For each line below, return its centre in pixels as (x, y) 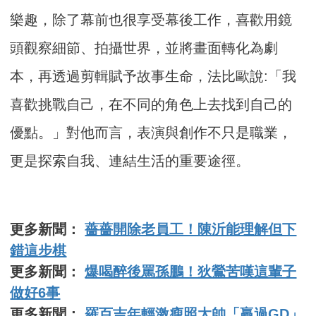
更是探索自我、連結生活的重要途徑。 (130, 160)
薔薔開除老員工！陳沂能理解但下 (191, 229)
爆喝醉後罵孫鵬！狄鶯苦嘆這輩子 (191, 271)
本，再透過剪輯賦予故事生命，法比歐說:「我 (153, 76)
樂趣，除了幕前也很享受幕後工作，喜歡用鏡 (151, 19)
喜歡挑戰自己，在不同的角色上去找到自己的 (151, 104)
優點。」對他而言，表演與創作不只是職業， (151, 132)
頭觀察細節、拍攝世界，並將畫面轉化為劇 (144, 48)
